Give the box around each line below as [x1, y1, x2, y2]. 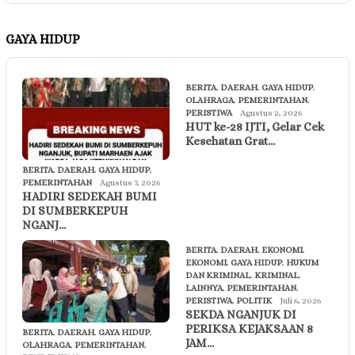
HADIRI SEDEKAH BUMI [22, 189, 157, 204]
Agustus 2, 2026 [240, 108, 302, 119]
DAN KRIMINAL [185, 270, 250, 281]
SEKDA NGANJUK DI [185, 307, 296, 323]
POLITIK [236, 296, 272, 307]
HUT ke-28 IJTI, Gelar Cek [185, 120, 324, 135]
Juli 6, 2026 [280, 296, 321, 307]
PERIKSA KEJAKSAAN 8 [185, 322, 313, 337]
